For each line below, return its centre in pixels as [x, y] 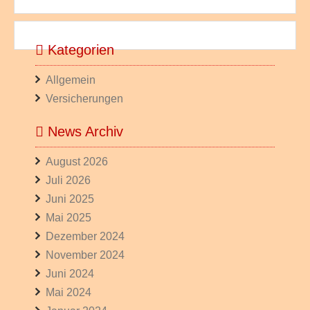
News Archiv [83, 131]
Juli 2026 [68, 180]
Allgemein [71, 80]
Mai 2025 [69, 218]
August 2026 [77, 162]
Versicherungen [84, 99]
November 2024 [85, 255]
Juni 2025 [70, 199]
